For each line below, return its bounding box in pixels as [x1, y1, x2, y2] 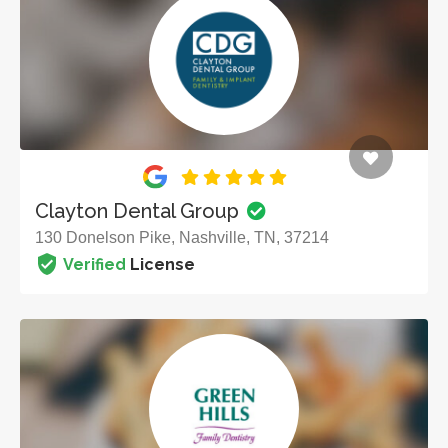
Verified [63, 255, 126, 275]
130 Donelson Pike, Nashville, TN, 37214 [35, 229, 329, 247]
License [126, 255, 195, 275]
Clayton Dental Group [35, 199, 244, 224]
